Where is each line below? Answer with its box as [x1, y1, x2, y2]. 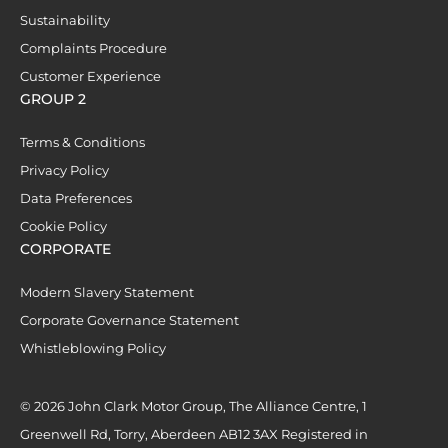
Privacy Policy [20, 161, 109, 178]
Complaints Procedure [20, 39, 167, 56]
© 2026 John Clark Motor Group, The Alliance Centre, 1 [20, 397, 367, 414]
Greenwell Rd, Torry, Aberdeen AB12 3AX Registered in [20, 425, 368, 442]
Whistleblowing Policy [20, 339, 166, 356]
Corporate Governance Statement [20, 311, 239, 328]
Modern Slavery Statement [20, 283, 194, 300]
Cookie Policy [20, 217, 107, 234]
